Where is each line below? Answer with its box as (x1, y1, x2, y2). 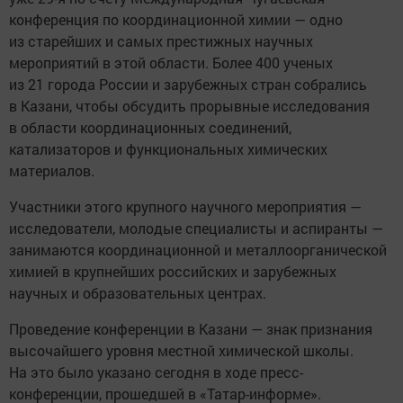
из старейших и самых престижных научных (9, 31, 313, 50)
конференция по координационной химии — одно (9, 10, 343, 29)
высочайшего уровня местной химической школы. (9, 341, 354, 360)
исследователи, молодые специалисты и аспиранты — (9, 219, 383, 237)
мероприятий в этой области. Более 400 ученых (9, 53, 333, 72)
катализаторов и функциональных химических (9, 139, 327, 158)
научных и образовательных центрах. (9, 283, 266, 302)
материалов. (9, 161, 94, 180)
